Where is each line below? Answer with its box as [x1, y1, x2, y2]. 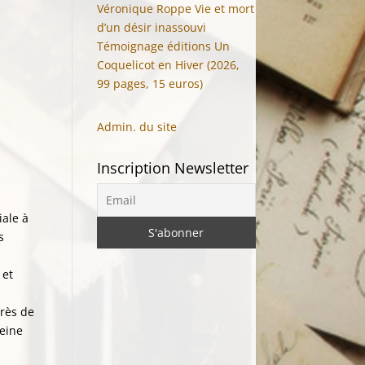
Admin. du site [97, 119, 178, 134]
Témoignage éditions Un [97, 38, 231, 54]
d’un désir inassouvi [97, 20, 207, 35]
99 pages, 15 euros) [97, 76, 204, 91]
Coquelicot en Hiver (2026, [97, 57, 240, 73]
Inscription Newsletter [97, 158, 249, 178]
